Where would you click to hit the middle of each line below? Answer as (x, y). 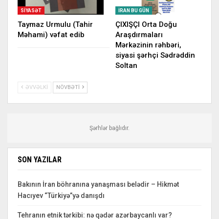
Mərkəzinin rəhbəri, (148, 45)
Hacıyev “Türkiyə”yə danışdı (61, 195)
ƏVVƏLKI (36, 87)
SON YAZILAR (40, 159)
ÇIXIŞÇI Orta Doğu (146, 24)
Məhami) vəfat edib (51, 34)
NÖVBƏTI (69, 87)
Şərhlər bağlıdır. (109, 128)
